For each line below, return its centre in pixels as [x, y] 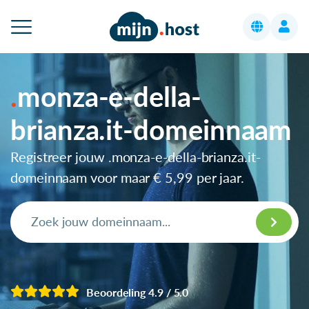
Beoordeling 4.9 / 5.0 [138, 292]
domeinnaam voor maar [82, 177]
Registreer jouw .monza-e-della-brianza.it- [136, 156]
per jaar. [219, 177]
